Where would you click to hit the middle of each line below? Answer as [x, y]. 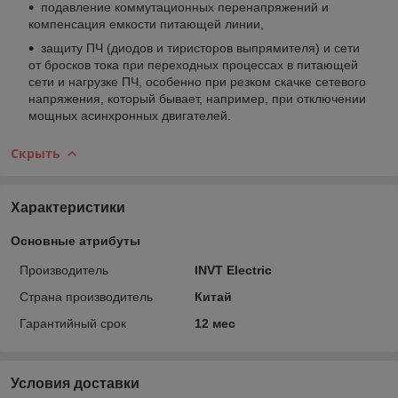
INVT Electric [233, 270]
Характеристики [68, 207]
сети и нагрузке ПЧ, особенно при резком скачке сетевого [197, 81]
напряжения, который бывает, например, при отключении [197, 98]
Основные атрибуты [76, 240]
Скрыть [36, 153]
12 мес [215, 323]
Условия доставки [75, 383]
